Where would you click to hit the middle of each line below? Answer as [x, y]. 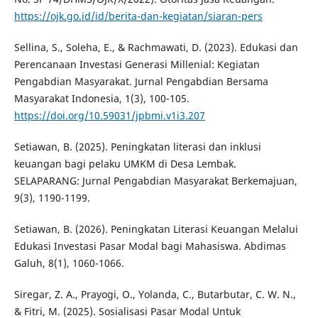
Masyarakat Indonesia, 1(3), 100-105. [102, 99]
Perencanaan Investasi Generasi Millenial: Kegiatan [137, 65]
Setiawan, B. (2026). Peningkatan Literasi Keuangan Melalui [156, 229]
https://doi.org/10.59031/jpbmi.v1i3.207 [109, 116]
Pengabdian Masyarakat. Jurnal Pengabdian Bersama [141, 82]
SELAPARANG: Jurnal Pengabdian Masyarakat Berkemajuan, [155, 181]
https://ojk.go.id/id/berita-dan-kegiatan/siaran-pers [138, 16]
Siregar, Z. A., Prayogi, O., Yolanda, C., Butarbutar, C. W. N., [155, 295]
